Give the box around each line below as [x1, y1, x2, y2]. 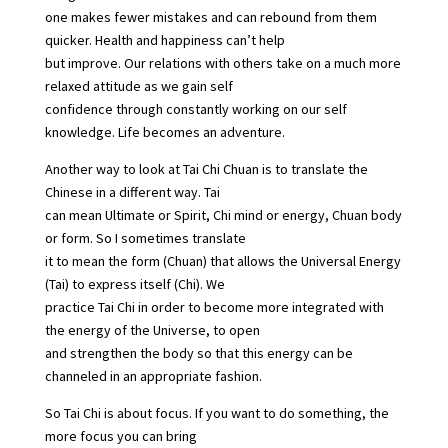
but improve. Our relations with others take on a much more [44, 53, 401, 72]
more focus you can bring [44, 426, 197, 445]
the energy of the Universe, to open [44, 320, 260, 339]
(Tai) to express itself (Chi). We [44, 274, 225, 293]
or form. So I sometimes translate [44, 228, 246, 247]
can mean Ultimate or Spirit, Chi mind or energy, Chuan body [44, 205, 402, 224]
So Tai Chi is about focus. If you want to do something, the [44, 403, 389, 422]
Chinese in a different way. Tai [44, 182, 220, 201]
